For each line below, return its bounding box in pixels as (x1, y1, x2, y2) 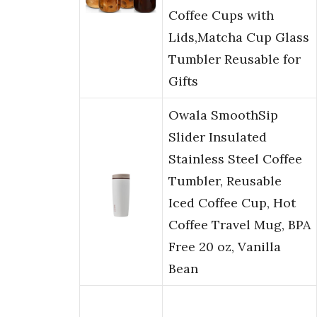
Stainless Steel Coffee (168, 151, 302, 168)
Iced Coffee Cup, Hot (168, 195, 296, 212)
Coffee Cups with (168, 7, 274, 24)
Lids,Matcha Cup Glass (168, 29, 309, 46)
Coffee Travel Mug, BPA (168, 217, 311, 234)
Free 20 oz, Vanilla (168, 238, 281, 255)
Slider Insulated (168, 129, 267, 146)
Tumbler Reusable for (168, 51, 301, 68)
